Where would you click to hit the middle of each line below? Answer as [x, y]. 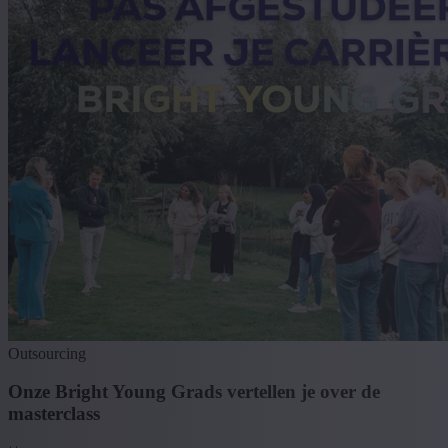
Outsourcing [47, 353]
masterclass [54, 414]
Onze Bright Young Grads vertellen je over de [194, 392]
